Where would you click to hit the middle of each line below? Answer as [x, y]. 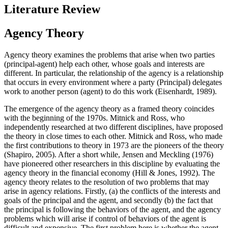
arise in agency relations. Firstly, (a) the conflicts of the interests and [112, 191]
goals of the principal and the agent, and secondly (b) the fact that [108, 200]
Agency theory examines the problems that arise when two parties [109, 54]
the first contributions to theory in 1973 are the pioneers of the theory [114, 145]
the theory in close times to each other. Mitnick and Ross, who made [113, 136]
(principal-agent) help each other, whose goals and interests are [104, 64]
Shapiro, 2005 [29, 154]
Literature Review [52, 9]
